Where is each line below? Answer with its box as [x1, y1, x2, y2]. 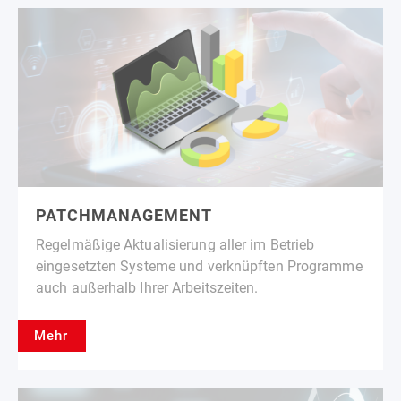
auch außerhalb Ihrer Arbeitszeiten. [36, 278, 259, 296]
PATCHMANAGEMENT [36, 205, 212, 225]
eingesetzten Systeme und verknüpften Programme [36, 257, 363, 275]
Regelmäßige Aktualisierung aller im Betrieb [36, 235, 315, 253]
